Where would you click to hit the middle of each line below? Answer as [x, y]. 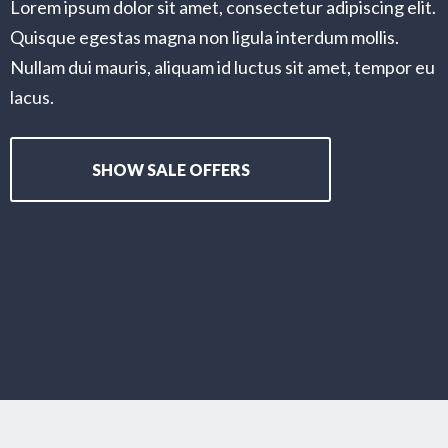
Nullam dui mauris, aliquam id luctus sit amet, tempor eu [222, 67]
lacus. [32, 97]
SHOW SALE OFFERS [170, 169]
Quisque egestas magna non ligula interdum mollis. [204, 37]
